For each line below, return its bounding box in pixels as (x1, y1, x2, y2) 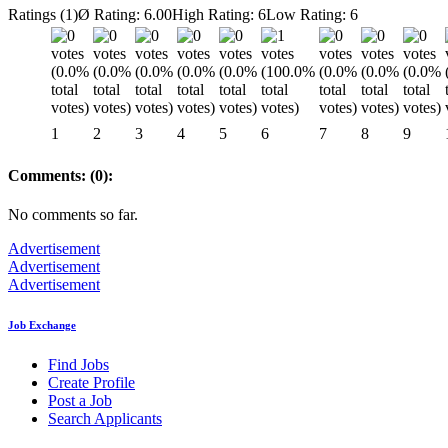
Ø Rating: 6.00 (78, 5, 172, 23)
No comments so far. (8, 206, 138, 224)
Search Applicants (48, 410, 162, 428)
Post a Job (48, 392, 112, 410)
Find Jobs (48, 356, 109, 374)
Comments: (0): (8, 167, 113, 185)
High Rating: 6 (172, 5, 266, 23)
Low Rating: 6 (266, 5, 358, 23)
